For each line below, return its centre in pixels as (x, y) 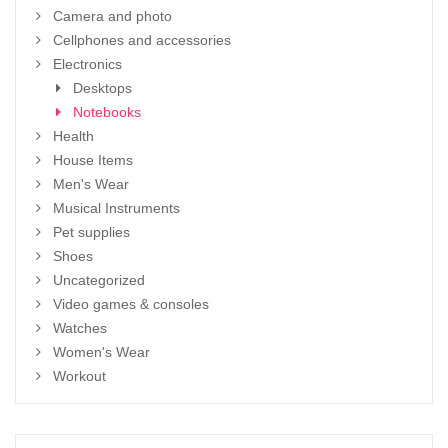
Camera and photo (112, 16)
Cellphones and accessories (142, 40)
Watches (80, 328)
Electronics (87, 64)
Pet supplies (91, 232)
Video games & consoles (131, 304)
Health (73, 136)
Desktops (102, 88)
